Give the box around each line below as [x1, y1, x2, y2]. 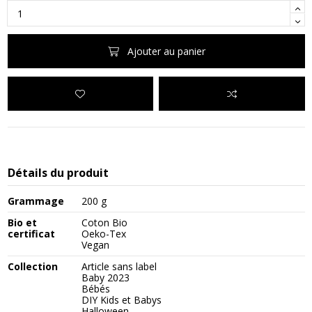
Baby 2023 [81, 270, 130, 284]
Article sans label [81, 259, 157, 273]
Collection [7, 259, 58, 273]
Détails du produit [7, 164, 109, 180]
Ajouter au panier [127, 45, 205, 58]
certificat [7, 226, 55, 240]
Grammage [7, 194, 64, 208]
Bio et [7, 215, 37, 229]
